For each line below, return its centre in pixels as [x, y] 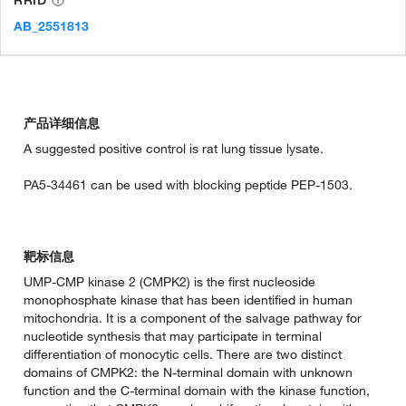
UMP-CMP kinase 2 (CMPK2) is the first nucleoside [169, 281]
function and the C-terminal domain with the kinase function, [197, 390]
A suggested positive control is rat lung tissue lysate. [174, 148]
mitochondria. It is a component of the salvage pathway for [193, 318]
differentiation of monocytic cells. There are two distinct [183, 354]
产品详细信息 [62, 123]
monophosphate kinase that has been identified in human [188, 300]
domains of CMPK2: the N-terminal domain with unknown [188, 372]
